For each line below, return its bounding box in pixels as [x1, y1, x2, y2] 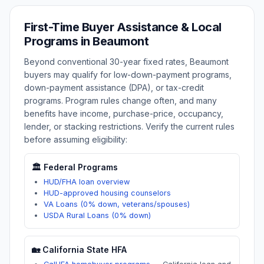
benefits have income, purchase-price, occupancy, [24, 108, 223, 118]
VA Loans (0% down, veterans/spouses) [44, 200, 190, 209]
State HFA [84, 245, 127, 255]
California [42, 245, 84, 255]
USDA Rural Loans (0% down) [44, 211, 151, 220]
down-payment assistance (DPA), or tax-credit [24, 82, 204, 93]
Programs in [24, 34, 93, 48]
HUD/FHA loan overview [44, 177, 130, 186]
